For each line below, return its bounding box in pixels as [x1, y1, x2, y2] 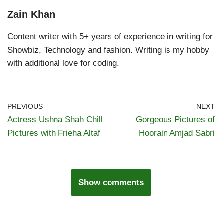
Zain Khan [7, 8, 55, 20]
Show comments [78, 177, 144, 187]
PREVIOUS [7, 102, 43, 110]
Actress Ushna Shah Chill [7, 114, 103, 124]
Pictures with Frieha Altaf [7, 128, 100, 138]
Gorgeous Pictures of [136, 114, 215, 124]
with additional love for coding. [7, 58, 119, 68]
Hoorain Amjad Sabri [139, 128, 215, 138]
